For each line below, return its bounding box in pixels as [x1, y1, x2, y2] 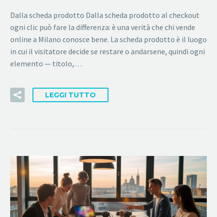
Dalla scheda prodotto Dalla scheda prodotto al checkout [10, 10, 200, 20]
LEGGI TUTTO [45, 91, 96, 100]
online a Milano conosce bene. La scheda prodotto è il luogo [10, 34, 207, 44]
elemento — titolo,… [10, 58, 82, 68]
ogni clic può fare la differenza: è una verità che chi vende [10, 22, 195, 32]
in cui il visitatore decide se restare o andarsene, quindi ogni [10, 46, 205, 56]
